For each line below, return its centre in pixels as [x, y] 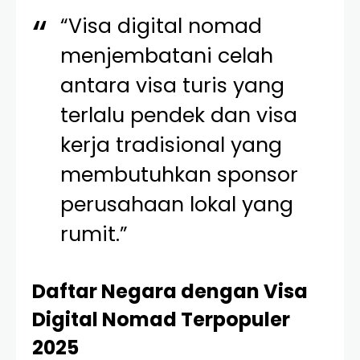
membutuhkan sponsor [180, 175]
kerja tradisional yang [172, 145]
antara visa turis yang [173, 86]
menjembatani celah [167, 56]
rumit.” [94, 234]
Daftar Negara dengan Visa [170, 291]
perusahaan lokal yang [177, 205]
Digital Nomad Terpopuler [161, 319]
